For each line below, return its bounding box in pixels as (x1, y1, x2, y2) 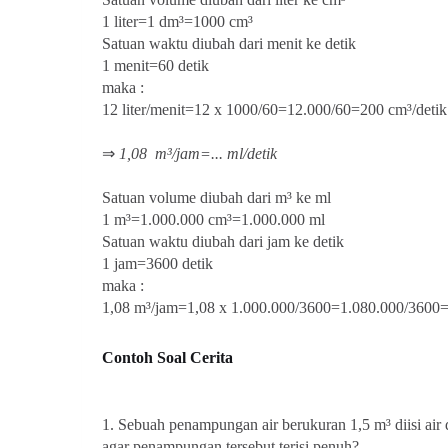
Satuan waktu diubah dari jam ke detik (102, 233, 344, 250)
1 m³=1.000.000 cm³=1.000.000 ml (102, 211, 325, 228)
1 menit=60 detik (102, 57, 209, 74)
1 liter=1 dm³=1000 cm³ (102, 13, 253, 30)
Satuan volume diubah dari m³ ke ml (102, 189, 331, 206)
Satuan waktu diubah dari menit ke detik (102, 35, 356, 52)
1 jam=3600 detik (102, 255, 213, 272)
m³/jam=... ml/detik (155, 145, 277, 162)
